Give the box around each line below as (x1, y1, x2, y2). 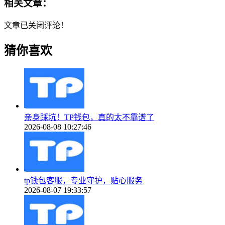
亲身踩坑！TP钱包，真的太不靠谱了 (24, 113, 154, 122)
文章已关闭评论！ (4, 21, 68, 30)
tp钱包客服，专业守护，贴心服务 (24, 176, 143, 185)
